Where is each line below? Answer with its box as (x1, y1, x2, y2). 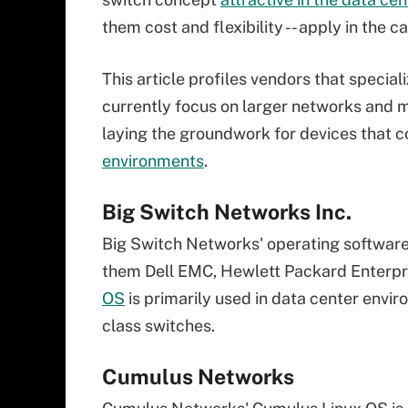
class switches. (102, 316, 215, 335)
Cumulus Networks (102, 364, 294, 389)
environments (102, 151, 204, 170)
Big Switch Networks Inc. (102, 199, 352, 224)
